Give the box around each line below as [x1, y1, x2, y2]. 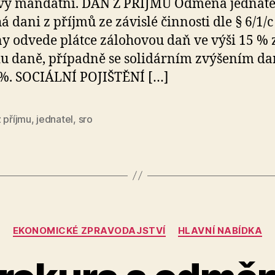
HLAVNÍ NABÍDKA [177, 224, 263, 236]
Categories [137, 218, 192, 231]
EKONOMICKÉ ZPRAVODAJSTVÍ [12, 224, 166, 236]
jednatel [36, 112, 74, 125]
